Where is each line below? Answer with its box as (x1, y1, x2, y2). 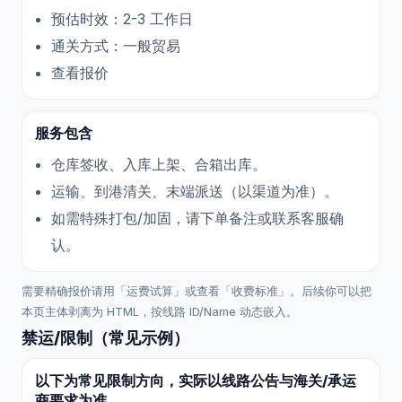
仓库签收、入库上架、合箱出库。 (51, 155, 267, 173)
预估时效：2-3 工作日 (51, 10, 193, 28)
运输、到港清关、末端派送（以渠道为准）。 (51, 182, 338, 200)
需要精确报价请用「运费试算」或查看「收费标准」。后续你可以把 (22, 284, 371, 298)
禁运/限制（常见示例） (22, 328, 189, 347)
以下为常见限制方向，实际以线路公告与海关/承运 (35, 371, 356, 389)
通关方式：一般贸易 (51, 37, 180, 55)
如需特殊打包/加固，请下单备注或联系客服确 (51, 209, 344, 227)
